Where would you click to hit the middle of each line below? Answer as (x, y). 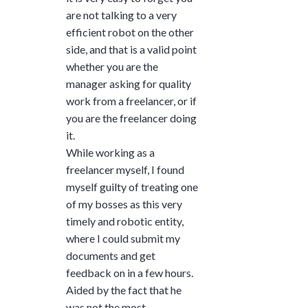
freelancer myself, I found (125, 169)
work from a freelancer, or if (131, 100)
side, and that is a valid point (131, 49)
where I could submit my (123, 238)
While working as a (110, 152)
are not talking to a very (121, 14)
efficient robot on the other (130, 32)
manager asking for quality (129, 83)
